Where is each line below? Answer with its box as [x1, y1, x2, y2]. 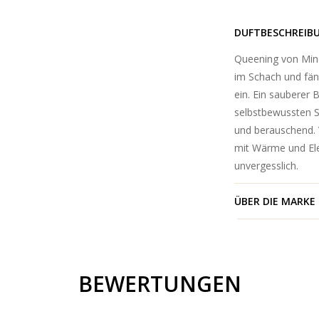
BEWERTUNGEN [78, 269, 241, 299]
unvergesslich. [234, 159, 298, 173]
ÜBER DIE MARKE [234, 194, 315, 209]
